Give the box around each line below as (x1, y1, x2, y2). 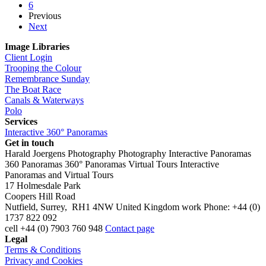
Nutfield (5, 202, 36, 213)
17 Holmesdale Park (5, 180, 81, 191)
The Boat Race (5, 84, 61, 95)
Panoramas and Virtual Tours (5, 170, 113, 180)
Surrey (40, 202, 65, 213)
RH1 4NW (72, 202, 113, 213)
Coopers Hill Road (5, 191, 75, 202)
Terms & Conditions (5, 245, 81, 255)
